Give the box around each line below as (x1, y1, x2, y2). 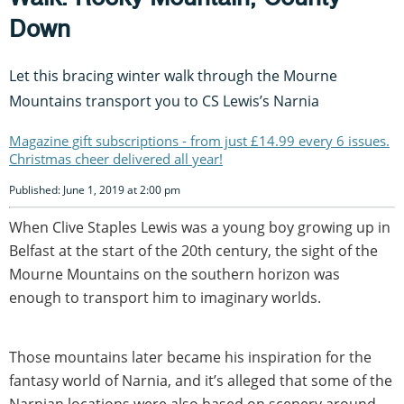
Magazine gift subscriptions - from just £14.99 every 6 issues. (9, 131, 390, 150)
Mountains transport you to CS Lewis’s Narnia (9, 90, 319, 111)
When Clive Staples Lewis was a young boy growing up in (9, 216, 390, 237)
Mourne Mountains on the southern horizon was (9, 263, 340, 284)
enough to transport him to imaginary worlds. (9, 287, 321, 308)
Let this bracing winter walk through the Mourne (9, 65, 337, 86)
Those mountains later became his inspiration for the (9, 346, 372, 367)
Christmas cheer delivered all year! (9, 149, 223, 168)
